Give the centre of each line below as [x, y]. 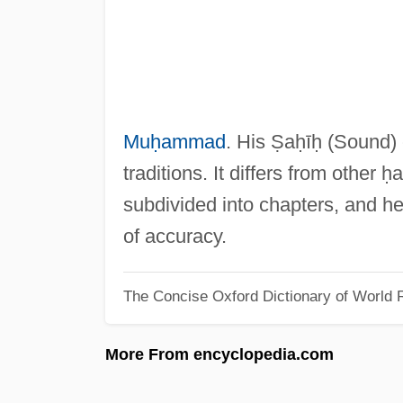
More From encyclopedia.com [219, 354]
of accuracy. [175, 236]
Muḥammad [174, 141]
